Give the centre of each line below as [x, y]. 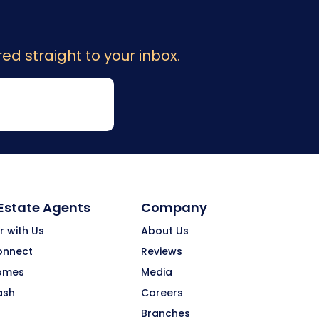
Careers [162, 292]
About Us [165, 230]
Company [174, 207]
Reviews [162, 251]
